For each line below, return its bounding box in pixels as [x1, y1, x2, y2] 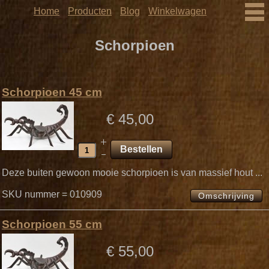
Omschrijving [198, 191, 255, 201]
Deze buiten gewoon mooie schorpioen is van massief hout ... [2, 168, 263, 178]
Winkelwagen [148, 6, 207, 16]
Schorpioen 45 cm [2, 86, 103, 99]
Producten [68, 6, 112, 16]
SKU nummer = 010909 [2, 189, 107, 200]
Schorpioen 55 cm [2, 217, 103, 231]
